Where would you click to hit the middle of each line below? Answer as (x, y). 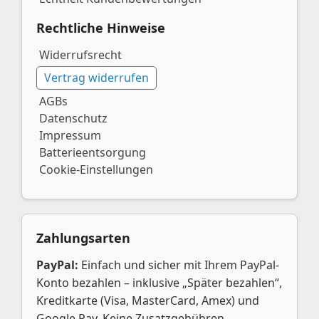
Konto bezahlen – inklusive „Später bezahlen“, (159, 283)
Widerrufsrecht (80, 55)
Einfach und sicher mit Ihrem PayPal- (179, 265)
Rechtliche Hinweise (101, 28)
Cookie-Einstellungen (96, 169)
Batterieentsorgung (93, 152)
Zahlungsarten (83, 238)
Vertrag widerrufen (96, 78)
